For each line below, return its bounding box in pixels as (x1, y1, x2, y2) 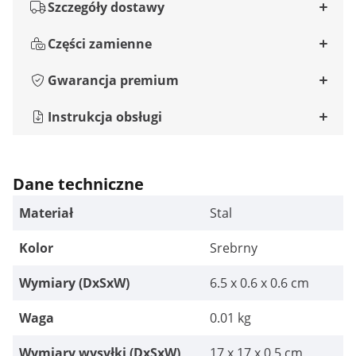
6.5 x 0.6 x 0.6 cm (210, 274, 309, 292)
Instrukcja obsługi (48, 108, 162, 126)
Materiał (19, 204, 73, 222)
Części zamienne (48, 35, 152, 52)
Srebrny (210, 239, 257, 257)
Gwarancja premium (48, 72, 179, 89)
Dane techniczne (13, 173, 144, 195)
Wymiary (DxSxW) (19, 274, 130, 292)
